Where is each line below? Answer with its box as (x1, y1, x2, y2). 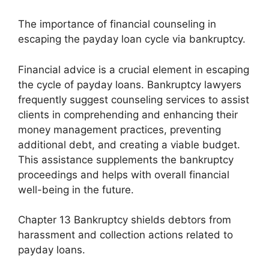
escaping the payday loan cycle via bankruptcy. (18, 33, 246, 46)
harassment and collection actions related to (18, 229, 233, 241)
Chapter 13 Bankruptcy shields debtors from (18, 214, 231, 226)
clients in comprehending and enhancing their (18, 108, 238, 121)
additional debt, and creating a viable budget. (18, 138, 240, 151)
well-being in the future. (18, 183, 134, 196)
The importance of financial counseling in (18, 18, 216, 31)
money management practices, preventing (18, 123, 221, 136)
